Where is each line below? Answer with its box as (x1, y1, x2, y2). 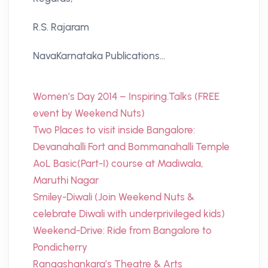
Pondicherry (33, 241, 87, 254)
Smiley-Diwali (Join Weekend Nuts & (33, 191, 194, 203)
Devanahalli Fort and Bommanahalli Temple (33, 141, 230, 153)
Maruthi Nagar (33, 174, 99, 187)
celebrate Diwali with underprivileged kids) (33, 208, 225, 220)
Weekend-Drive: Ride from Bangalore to (33, 224, 212, 237)
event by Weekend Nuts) (33, 107, 145, 120)
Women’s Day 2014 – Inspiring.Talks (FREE (33, 90, 220, 103)
